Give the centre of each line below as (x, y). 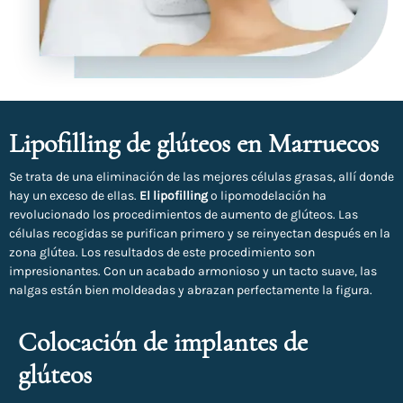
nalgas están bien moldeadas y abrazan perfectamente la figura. (191, 291)
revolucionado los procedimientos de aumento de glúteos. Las (184, 215)
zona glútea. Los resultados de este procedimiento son (162, 253)
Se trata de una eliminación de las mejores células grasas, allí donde (201, 177)
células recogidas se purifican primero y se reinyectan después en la (200, 234)
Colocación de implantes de (163, 343)
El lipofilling (174, 196)
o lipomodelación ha (267, 196)
